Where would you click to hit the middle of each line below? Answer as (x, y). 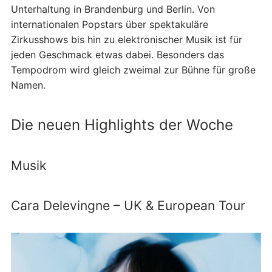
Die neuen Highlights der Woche (122, 125)
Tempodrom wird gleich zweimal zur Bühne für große (133, 70)
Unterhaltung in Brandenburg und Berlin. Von (113, 9)
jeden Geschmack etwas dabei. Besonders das (117, 55)
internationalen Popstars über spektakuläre (110, 25)
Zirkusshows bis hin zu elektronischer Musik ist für (127, 40)
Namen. (28, 85)
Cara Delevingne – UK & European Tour (128, 206)
